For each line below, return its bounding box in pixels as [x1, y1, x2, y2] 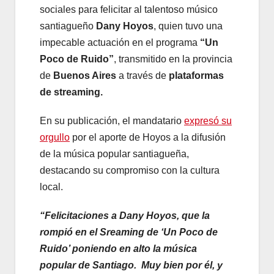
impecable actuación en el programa [40, 37, 200, 48]
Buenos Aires [53, 70, 119, 81]
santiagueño [40, 21, 94, 32]
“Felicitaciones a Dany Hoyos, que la [40, 210, 210, 221]
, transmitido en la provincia [114, 54, 232, 65]
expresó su [184, 116, 232, 127]
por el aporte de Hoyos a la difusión [70, 132, 226, 143]
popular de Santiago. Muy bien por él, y [40, 260, 223, 271]
